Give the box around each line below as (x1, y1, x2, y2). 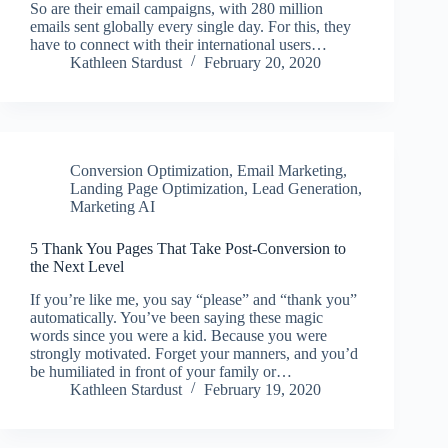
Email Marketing (237, 161, 343, 179)
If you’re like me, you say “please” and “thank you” (30, 290, 357, 308)
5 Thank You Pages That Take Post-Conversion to (30, 239, 346, 257)
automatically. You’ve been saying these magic (30, 308, 323, 326)
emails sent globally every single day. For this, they (30, 17, 351, 35)
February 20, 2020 (204, 53, 321, 71)
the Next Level (30, 257, 124, 275)
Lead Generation (252, 179, 358, 197)
